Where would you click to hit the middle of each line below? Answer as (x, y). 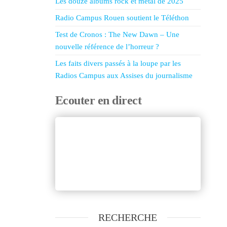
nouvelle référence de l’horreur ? (107, 47)
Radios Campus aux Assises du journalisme (124, 75)
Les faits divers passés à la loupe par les (118, 63)
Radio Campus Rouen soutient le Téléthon (122, 18)
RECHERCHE (128, 217)
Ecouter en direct (98, 100)
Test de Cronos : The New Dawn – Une (117, 34)
